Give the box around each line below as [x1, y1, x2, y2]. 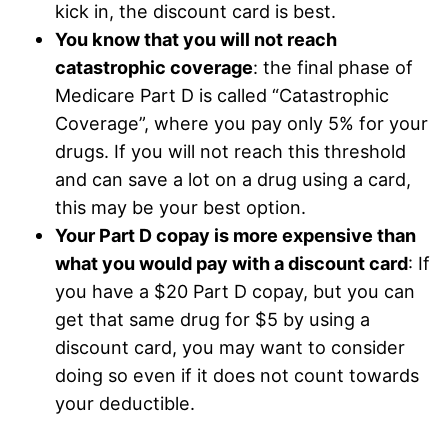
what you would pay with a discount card [55, 252, 408, 275]
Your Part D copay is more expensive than [55, 224, 416, 247]
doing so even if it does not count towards [55, 364, 419, 387]
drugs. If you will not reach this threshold [55, 140, 406, 163]
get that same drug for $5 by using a [55, 308, 370, 331]
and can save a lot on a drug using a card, [55, 168, 411, 191]
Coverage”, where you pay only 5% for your [55, 112, 428, 135]
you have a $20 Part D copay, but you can [55, 280, 415, 303]
